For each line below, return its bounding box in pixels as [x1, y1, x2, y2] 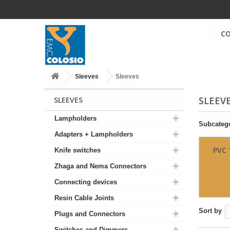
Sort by [199, 207, 222, 215]
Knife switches [54, 146, 101, 154]
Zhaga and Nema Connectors [54, 162, 146, 170]
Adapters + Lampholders [54, 130, 133, 138]
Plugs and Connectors [54, 210, 125, 218]
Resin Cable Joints [54, 194, 114, 202]
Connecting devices [54, 178, 117, 186]
